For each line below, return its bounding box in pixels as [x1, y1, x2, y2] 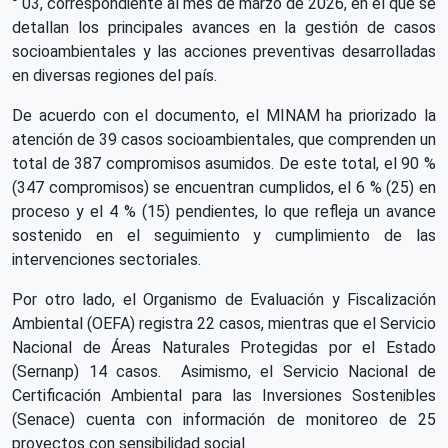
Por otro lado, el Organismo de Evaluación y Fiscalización [12, 289, 436, 309]
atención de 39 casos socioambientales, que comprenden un [12, 129, 436, 149]
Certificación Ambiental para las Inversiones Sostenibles [12, 385, 436, 405]
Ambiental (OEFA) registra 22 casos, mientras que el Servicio [12, 313, 436, 333]
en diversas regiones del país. [12, 65, 217, 85]
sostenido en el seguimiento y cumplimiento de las [12, 225, 436, 245]
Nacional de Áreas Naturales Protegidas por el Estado [12, 337, 436, 357]
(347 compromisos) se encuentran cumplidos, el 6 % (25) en [12, 177, 436, 197]
